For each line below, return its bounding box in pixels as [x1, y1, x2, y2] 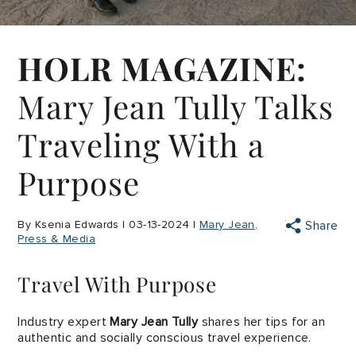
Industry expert [17, 314, 110, 330]
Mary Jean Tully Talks [17, 85, 335, 127]
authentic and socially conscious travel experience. [17, 330, 311, 346]
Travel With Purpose [17, 270, 217, 298]
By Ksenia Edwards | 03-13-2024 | [17, 218, 199, 231]
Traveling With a [17, 123, 265, 165]
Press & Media [17, 232, 96, 246]
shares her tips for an [198, 314, 326, 330]
